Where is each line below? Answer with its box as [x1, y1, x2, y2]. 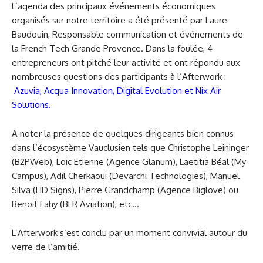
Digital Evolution [117, 85, 182, 96]
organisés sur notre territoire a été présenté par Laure [12, 14, 227, 26]
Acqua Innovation [42, 85, 113, 96]
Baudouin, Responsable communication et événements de [12, 28, 243, 40]
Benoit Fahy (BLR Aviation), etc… [12, 198, 139, 210]
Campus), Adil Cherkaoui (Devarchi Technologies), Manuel [12, 170, 240, 181]
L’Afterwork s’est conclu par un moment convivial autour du [12, 227, 247, 238]
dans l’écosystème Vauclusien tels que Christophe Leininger [12, 141, 249, 153]
